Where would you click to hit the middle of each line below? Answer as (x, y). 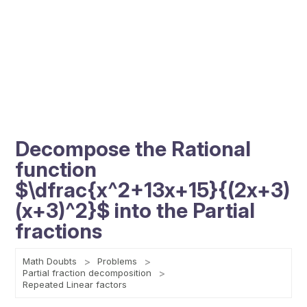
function (56, 169)
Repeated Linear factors (75, 284)
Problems (118, 261)
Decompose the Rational (133, 149)
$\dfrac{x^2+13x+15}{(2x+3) (153, 190)
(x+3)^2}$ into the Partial (135, 210)
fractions (59, 231)
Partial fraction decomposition (87, 273)
